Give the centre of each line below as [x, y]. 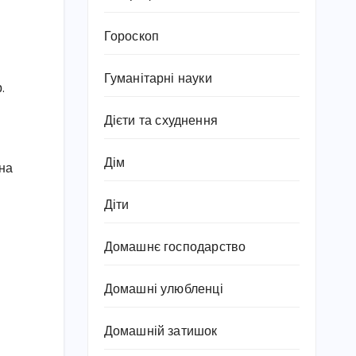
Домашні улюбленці [163, 290]
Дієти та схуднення [161, 121]
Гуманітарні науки [158, 79]
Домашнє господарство [175, 248]
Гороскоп [132, 37]
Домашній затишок [161, 332]
